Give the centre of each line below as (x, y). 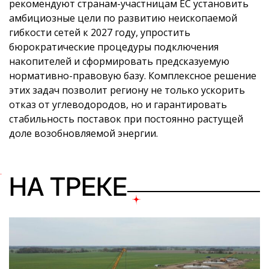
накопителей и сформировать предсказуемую (119, 62)
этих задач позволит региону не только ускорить (127, 90)
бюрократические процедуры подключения (114, 47)
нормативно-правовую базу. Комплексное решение (133, 76)
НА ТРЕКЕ (68, 187)
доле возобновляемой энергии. (83, 134)
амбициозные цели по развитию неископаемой (123, 18)
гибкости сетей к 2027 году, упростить (100, 33)
